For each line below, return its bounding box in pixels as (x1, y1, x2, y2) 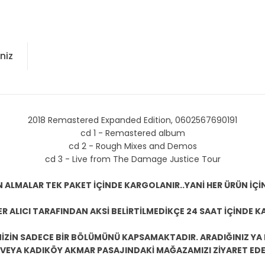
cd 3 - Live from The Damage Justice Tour (44, 153, 221, 165)
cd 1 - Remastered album (80, 127, 185, 139)
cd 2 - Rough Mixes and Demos (68, 140, 197, 152)
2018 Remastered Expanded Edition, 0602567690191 (28, 114, 237, 126)
